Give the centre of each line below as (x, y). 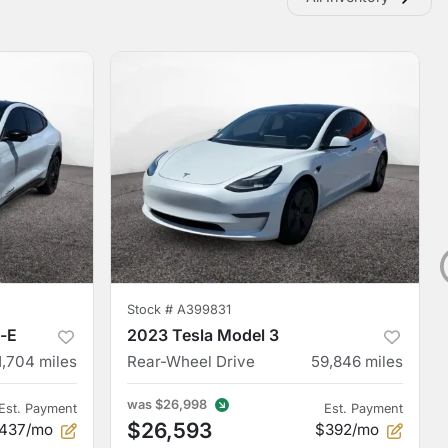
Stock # (152, 309)
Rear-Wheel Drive (191, 361)
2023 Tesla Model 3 (203, 335)
